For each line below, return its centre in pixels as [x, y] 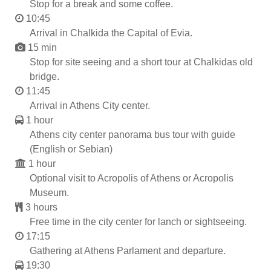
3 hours [41, 207]
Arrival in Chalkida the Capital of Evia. [111, 33]
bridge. [44, 76]
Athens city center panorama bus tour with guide [132, 134]
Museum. [49, 192]
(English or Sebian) [71, 149]
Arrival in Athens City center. [90, 105]
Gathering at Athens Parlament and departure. [128, 250]
